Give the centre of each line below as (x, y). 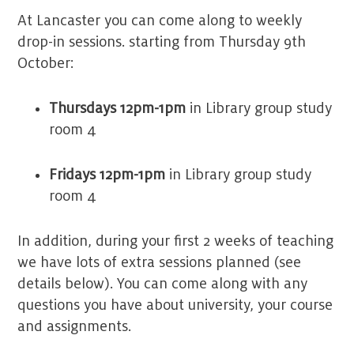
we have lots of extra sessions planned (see (160, 263)
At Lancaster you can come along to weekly (160, 21)
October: (46, 64)
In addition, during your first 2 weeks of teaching (176, 241)
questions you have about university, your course (175, 305)
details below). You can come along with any (163, 284)
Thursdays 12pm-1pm (118, 109)
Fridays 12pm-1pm (109, 175)
